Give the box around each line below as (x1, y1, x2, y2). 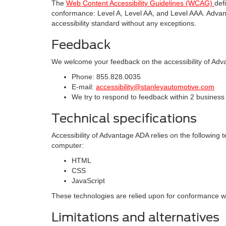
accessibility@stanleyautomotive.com (96, 83, 214, 91)
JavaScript (72, 177, 105, 185)
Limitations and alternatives (51, 210, 219, 224)
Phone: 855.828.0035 (72, 73, 141, 81)
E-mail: (72, 83, 96, 91)
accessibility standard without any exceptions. (51, 19, 196, 27)
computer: (51, 141, 84, 149)
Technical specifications (51, 111, 197, 126)
